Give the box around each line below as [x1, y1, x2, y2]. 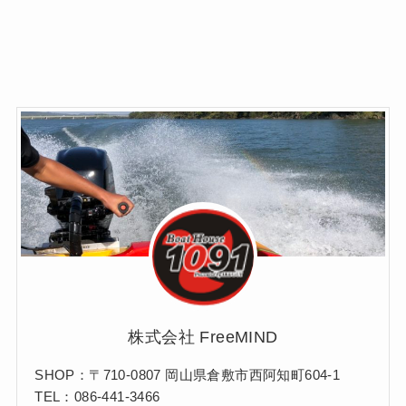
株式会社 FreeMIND [128, 328, 278, 347]
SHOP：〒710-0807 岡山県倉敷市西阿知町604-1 [34, 366, 341, 382]
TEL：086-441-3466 [34, 388, 160, 404]
